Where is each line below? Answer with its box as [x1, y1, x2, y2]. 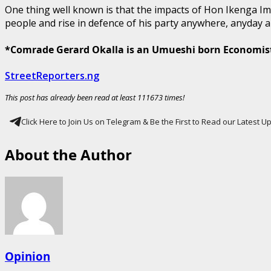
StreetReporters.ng [5, 68, 99, 82]
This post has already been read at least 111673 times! [5, 91, 184, 103]
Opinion [5, 249, 50, 264]
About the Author [5, 144, 132, 165]
